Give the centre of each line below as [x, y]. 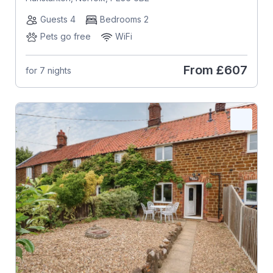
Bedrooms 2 [124, 19]
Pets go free [65, 37]
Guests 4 [58, 19]
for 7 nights [48, 70]
